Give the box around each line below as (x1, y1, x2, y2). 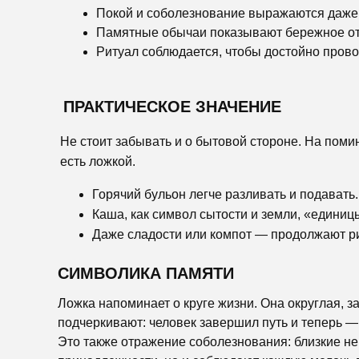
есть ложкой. (60, 155, 135, 168)
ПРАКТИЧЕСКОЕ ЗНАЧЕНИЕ (63, 98, 281, 115)
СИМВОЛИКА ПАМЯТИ (58, 264, 234, 282)
